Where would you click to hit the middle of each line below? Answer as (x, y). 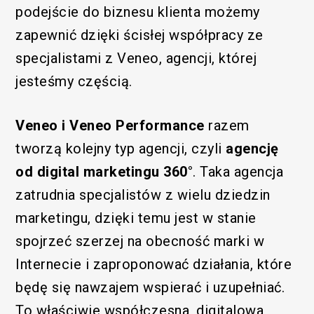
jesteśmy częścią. (76, 81)
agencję (252, 148)
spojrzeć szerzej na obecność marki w (140, 241)
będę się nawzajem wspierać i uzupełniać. (150, 287)
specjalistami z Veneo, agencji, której (136, 58)
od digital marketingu (88, 171)
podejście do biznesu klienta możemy (138, 12)
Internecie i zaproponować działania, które (154, 264)
